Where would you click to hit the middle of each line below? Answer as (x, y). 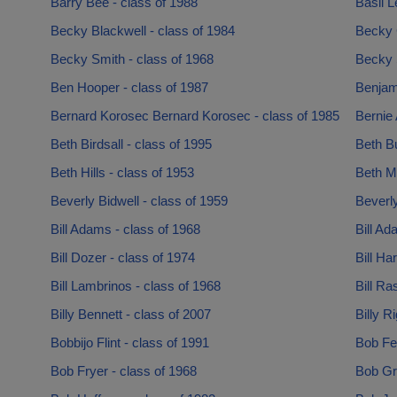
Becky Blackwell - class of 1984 (142, 31)
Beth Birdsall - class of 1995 (131, 144)
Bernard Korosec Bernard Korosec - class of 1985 (195, 116)
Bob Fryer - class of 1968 (123, 371)
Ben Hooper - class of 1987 (129, 87)
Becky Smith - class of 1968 (132, 59)
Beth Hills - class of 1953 (122, 172)
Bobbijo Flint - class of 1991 (129, 343)
